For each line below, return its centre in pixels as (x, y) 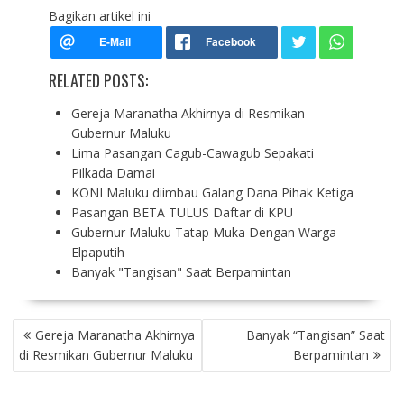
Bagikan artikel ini (99, 15)
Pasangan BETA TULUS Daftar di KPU (182, 212)
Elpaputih (97, 252)
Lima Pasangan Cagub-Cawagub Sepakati (192, 152)
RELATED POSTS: (98, 80)
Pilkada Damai (113, 172)
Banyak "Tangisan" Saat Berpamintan (181, 271)
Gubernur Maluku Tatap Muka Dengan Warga (203, 232)
